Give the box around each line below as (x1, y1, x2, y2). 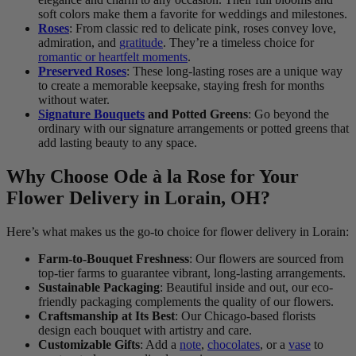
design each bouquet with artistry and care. (38, 323, 252, 338)
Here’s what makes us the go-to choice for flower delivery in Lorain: (6, 225, 349, 239)
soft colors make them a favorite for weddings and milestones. (38, 7, 347, 21)
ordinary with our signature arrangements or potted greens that (38, 122, 349, 136)
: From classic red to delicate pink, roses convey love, (69, 21, 336, 36)
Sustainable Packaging (38, 281, 160, 295)
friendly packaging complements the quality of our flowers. (38, 295, 334, 309)
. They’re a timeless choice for (163, 36, 314, 50)
